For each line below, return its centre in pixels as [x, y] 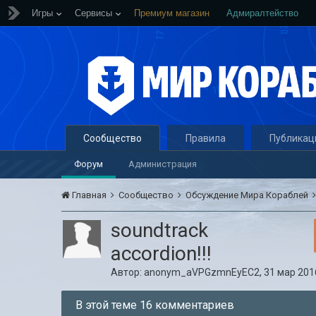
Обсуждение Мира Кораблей [248, 195]
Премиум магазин [172, 13]
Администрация [163, 164]
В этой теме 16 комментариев [155, 305]
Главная [90, 195]
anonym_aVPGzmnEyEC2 [202, 272]
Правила [206, 138]
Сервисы [93, 13]
